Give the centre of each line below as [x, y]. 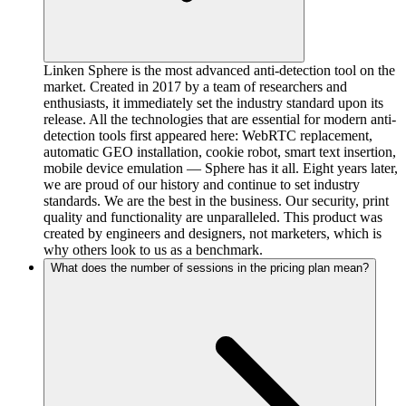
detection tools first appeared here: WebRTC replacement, [208, 136]
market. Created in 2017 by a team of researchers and [195, 87]
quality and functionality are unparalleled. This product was [213, 217]
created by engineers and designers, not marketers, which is [213, 234]
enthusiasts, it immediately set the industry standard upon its [213, 103]
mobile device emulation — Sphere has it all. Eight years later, [221, 169]
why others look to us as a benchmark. [153, 250]
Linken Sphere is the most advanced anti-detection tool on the [219, 71]
